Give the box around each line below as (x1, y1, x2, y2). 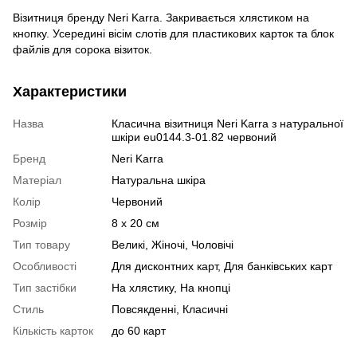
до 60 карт (112, 324, 166, 337)
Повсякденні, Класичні (112, 302, 228, 316)
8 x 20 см (112, 216, 159, 229)
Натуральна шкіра (112, 173, 206, 186)
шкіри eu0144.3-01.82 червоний (112, 130, 277, 143)
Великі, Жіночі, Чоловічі (112, 237, 233, 251)
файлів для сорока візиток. (13, 42, 152, 56)
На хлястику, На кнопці (112, 280, 230, 294)
